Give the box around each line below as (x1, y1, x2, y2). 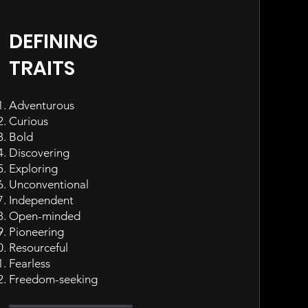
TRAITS (8, 55, 75, 82)
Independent (8, 193, 74, 207)
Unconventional (8, 177, 89, 191)
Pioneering (8, 225, 64, 239)
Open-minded (8, 209, 80, 223)
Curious (8, 114, 48, 128)
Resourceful (8, 241, 68, 254)
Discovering (8, 146, 69, 159)
